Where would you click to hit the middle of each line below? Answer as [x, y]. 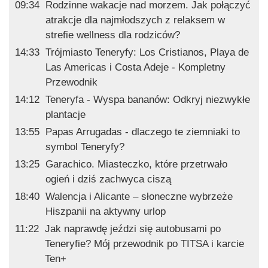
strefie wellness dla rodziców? [113, 35]
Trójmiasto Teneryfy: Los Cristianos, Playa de [147, 53]
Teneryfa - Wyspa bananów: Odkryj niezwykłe [148, 100]
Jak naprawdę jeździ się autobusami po [133, 229]
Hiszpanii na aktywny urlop [106, 212]
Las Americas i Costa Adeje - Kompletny [135, 68]
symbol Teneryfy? [85, 147]
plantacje [66, 115]
